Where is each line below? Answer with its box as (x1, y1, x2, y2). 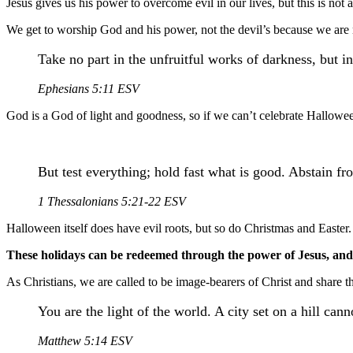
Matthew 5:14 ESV (38, 334, 132, 347)
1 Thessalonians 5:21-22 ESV (38, 195, 186, 208)
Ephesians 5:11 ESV (38, 82, 139, 95)
